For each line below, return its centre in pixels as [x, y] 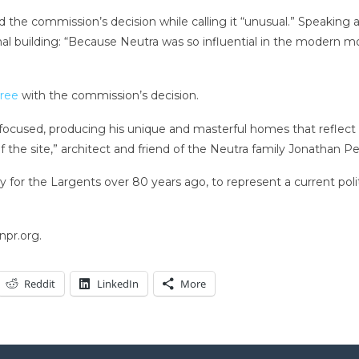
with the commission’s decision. [108, 95]
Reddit [39, 284]
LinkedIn [117, 284]
